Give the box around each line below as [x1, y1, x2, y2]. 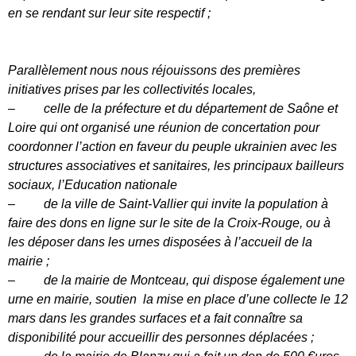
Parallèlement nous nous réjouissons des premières [8, 63, 300, 77]
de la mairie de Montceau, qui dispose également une [44, 273, 345, 287]
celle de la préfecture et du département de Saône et [44, 101, 338, 115]
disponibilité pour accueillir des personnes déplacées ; [8, 330, 314, 344]
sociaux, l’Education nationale [8, 177, 177, 192]
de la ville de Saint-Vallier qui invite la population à [44, 196, 328, 211]
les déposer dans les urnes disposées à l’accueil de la [8, 234, 312, 249]
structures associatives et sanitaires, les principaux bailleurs [8, 158, 344, 172]
